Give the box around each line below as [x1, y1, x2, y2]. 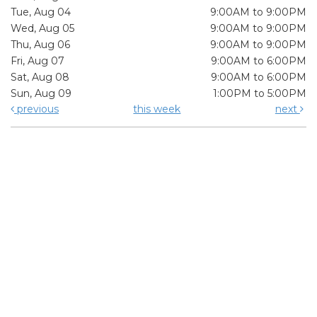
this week [133, 102, 181, 115]
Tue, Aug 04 [11, 5, 71, 18]
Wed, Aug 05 [11, 21, 74, 35]
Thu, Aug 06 [11, 38, 70, 51]
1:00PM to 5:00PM [213, 86, 306, 100]
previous [14, 102, 59, 115]
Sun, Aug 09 [11, 86, 71, 100]
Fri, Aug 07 [11, 54, 64, 67]
